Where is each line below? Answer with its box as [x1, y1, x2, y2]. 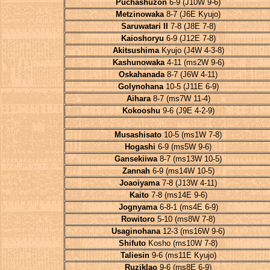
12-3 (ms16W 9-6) [160, 227, 225, 236]
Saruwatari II [121, 22, 168, 31]
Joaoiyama [119, 178, 160, 187]
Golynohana [118, 82, 163, 91]
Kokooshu [122, 106, 160, 115]
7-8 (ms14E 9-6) [148, 190, 207, 199]
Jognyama [118, 202, 157, 212]
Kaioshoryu [121, 34, 164, 43]
